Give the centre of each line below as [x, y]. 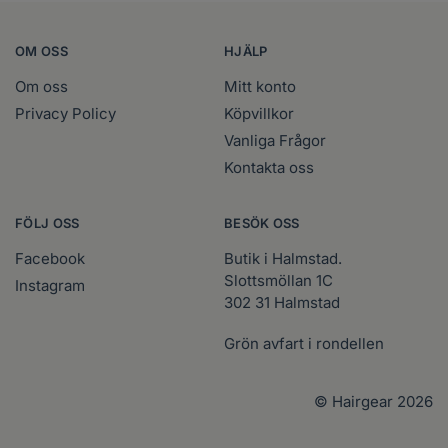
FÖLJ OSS [47, 222]
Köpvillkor [259, 113]
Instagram [50, 285]
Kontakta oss [269, 167]
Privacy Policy [65, 113]
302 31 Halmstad [282, 302]
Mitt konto [260, 86]
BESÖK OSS [262, 222]
